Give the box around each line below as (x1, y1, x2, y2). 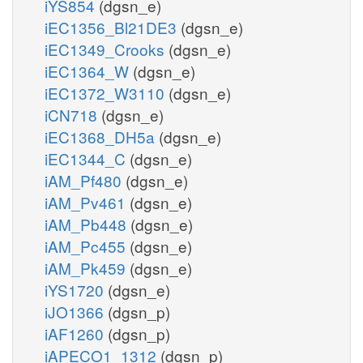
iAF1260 (45, 322, 108, 344)
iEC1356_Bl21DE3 (45, 15, 181, 38)
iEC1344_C (45, 147, 130, 169)
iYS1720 (45, 278, 108, 301)
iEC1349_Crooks (45, 37, 169, 60)
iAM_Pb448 (45, 212, 130, 235)
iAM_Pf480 (45, 169, 126, 191)
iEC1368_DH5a (45, 125, 159, 147)
